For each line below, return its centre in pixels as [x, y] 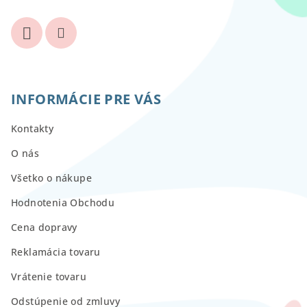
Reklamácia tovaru [56, 252]
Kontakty [33, 128]
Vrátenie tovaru [49, 277]
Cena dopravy [44, 227]
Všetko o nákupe [51, 178]
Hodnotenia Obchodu [63, 202]
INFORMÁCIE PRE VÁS [86, 99]
